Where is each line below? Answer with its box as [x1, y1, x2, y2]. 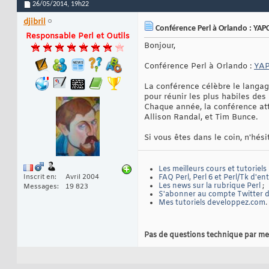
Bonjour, [144, 41, 175, 52]
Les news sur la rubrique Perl [159, 181, 261, 192]
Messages [23, 183, 57, 192]
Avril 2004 [65, 173, 99, 182]
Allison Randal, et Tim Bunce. [144, 112, 258, 123]
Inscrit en [23, 173, 55, 182]
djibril [23, 17, 46, 28]
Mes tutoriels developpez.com [159, 198, 265, 208]
